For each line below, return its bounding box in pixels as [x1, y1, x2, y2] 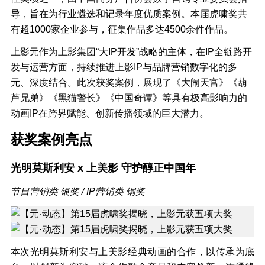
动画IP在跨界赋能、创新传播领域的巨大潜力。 [10, 108, 209, 119]
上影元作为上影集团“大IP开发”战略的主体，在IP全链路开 [10, 47, 252, 57]
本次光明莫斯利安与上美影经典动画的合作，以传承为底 [10, 247, 255, 257]
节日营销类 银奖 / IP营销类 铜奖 [10, 186, 145, 197]
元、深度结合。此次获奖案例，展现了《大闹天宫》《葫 [10, 77, 247, 88]
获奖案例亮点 [10, 132, 92, 148]
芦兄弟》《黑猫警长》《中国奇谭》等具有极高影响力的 [10, 93, 247, 104]
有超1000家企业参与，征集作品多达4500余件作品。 [10, 24, 233, 35]
